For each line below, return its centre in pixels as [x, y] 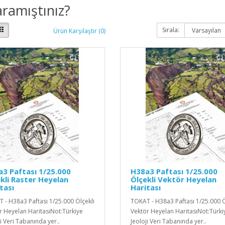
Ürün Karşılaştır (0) [79, 31]
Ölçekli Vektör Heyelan [173, 179]
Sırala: [171, 30]
